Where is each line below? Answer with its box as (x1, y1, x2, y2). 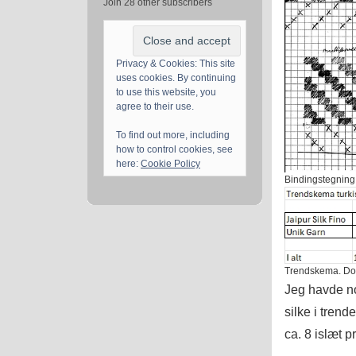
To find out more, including (116, 130, 230, 141)
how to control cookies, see (116, 144, 233, 156)
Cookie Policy (141, 158, 200, 170)
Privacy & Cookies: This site (116, 58, 235, 70)
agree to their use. (116, 101, 194, 113)
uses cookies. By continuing (116, 72, 236, 84)
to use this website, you (116, 87, 216, 99)
